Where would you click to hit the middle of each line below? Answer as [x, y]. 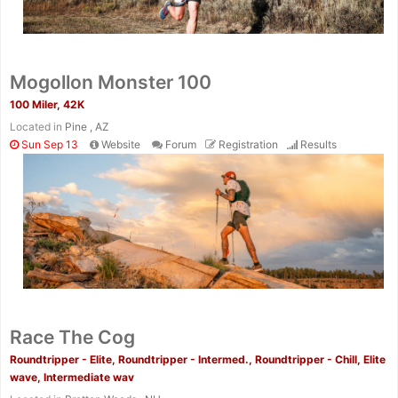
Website [121, 144]
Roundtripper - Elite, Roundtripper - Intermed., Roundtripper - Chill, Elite [198, 360]
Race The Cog [72, 338]
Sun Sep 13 [48, 144]
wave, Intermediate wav [72, 378]
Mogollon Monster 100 [111, 82]
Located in [37, 126]
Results [318, 144]
